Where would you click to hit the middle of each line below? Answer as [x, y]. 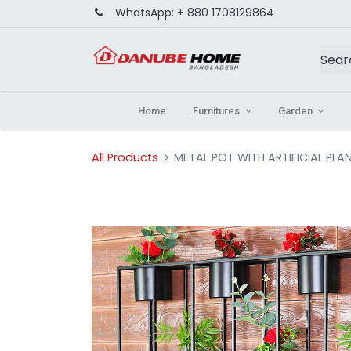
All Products [125, 157]
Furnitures [217, 111]
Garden [295, 111]
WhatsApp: [145, 12]
